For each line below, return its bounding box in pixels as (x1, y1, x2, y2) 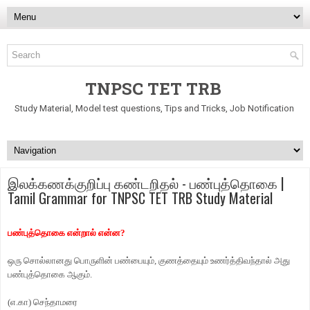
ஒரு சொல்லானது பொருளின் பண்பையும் (8, 255, 154, 266)
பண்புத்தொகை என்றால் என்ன (8, 228, 120, 238)
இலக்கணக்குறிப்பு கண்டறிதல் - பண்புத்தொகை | (8, 172, 284, 193)
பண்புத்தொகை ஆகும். (8, 269, 92, 280)
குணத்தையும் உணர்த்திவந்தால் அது (158, 255, 290, 266)
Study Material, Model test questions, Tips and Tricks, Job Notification (15, 103, 294, 113)
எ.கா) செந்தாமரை (10, 297, 77, 307)
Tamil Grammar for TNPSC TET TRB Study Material (8, 188, 273, 208)
